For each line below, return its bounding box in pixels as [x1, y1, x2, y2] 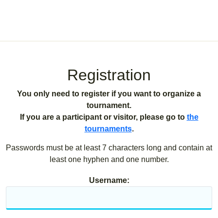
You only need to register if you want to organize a [17, 90, 201, 98]
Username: [89, 176, 129, 184]
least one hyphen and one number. [49, 155, 169, 163]
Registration [67, 66, 151, 84]
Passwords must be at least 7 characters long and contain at [6, 144, 212, 152]
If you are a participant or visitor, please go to [19, 113, 187, 121]
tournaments [84, 125, 132, 133]
